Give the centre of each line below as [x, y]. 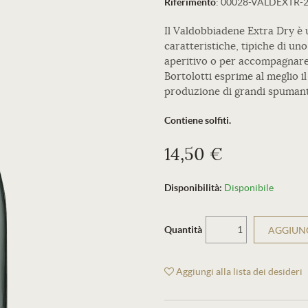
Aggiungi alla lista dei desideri [238, 272]
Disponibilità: [193, 188]
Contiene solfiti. [198, 120]
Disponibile [249, 188]
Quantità [183, 230]
